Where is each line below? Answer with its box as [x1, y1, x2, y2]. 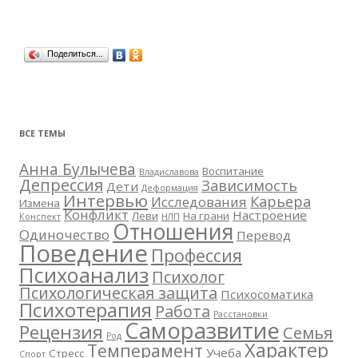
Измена [19, 196, 60, 210]
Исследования [151, 193, 247, 211]
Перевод [237, 227, 291, 243]
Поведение [19, 237, 148, 269]
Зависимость [201, 176, 297, 195]
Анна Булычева [19, 159, 136, 180]
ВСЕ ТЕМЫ [19, 127, 66, 139]
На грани [183, 209, 229, 223]
